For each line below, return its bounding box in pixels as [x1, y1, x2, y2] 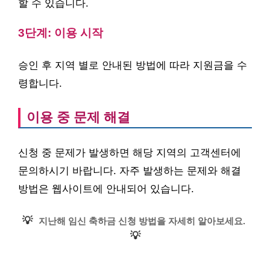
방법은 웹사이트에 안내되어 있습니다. [18, 183, 194, 195]
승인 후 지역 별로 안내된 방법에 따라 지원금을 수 [18, 60, 247, 72]
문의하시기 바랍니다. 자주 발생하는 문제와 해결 [18, 165, 241, 177]
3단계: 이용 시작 [18, 26, 103, 39]
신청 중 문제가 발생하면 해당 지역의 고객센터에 [18, 146, 241, 159]
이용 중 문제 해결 [27, 110, 130, 125]
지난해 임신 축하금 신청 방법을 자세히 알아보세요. [38, 216, 245, 227]
